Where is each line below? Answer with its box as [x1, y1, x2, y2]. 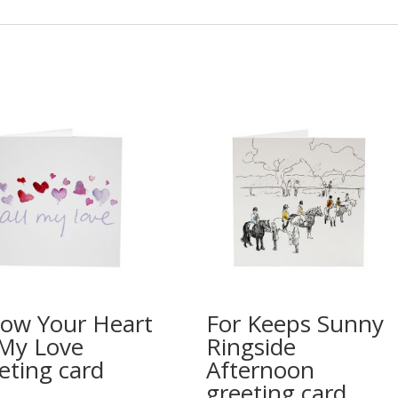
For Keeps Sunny [206, 306, 385, 339]
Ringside [206, 330, 297, 362]
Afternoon [206, 353, 315, 386]
